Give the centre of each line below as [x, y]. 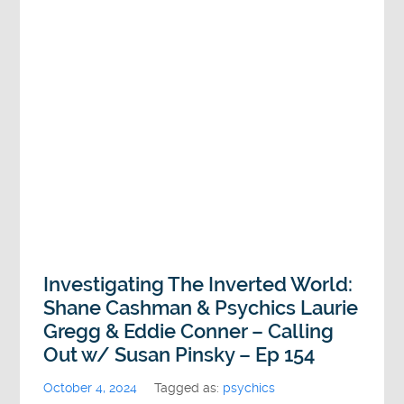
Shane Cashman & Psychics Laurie [201, 308]
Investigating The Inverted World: [198, 284]
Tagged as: [189, 388]
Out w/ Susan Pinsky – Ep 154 [179, 354]
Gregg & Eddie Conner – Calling [189, 331]
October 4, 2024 [91, 388]
